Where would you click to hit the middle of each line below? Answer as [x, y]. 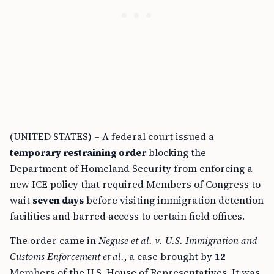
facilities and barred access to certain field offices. [127, 216]
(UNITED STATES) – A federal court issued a [112, 137]
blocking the [176, 153]
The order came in [54, 241]
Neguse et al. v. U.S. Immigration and [178, 241]
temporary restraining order [78, 153]
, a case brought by [169, 257]
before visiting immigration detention [174, 200]
